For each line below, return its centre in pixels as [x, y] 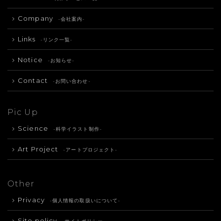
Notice [30, 60]
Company [36, 18]
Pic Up [23, 112]
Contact [33, 81]
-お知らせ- [61, 61]
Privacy [31, 200]
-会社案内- [72, 19]
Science [33, 129]
